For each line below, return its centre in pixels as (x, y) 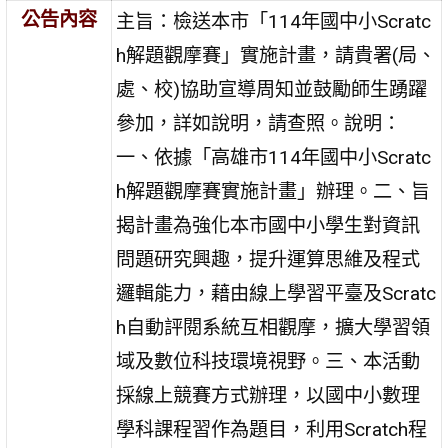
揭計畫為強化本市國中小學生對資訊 (268, 225)
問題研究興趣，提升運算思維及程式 (268, 259)
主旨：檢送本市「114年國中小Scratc (274, 21)
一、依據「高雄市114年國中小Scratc (274, 157)
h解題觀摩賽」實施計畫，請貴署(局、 (276, 55)
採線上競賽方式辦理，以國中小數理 (268, 395)
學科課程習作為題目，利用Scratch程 (272, 429)
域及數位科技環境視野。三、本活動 (268, 361)
